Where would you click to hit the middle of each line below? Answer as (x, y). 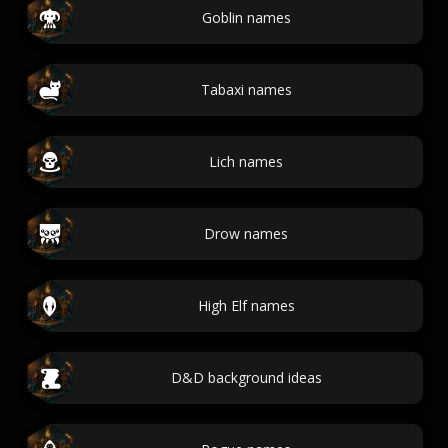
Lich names (246, 161)
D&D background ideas (246, 377)
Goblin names (246, 17)
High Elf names (246, 305)
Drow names (246, 233)
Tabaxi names (246, 89)
